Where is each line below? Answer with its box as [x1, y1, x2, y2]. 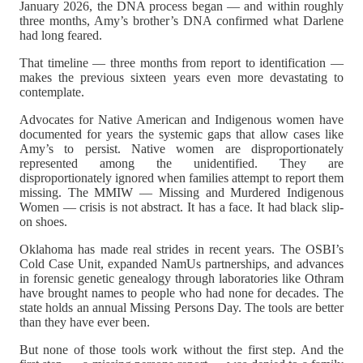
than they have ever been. [19, 314, 150, 329]
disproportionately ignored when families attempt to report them [19, 170, 344, 185]
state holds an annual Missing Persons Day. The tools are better [19, 300, 344, 314]
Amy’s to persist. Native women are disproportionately [19, 141, 344, 156]
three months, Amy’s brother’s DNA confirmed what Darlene [19, 13, 344, 28]
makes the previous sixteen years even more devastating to [19, 70, 344, 84]
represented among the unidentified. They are [19, 156, 344, 170]
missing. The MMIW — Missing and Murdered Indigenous [19, 185, 344, 199]
